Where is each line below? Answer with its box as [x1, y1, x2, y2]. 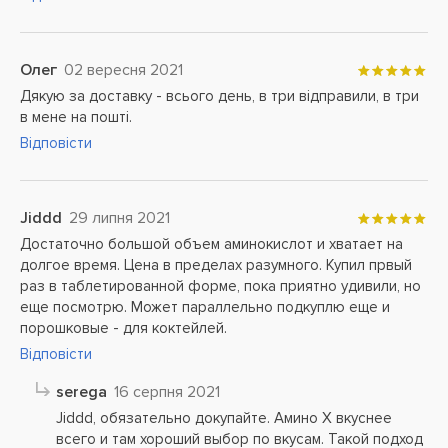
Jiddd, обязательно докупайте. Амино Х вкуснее [56, 409, 392, 427]
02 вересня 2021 [64, 60, 183, 80]
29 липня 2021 [69, 208, 170, 228]
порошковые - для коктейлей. [20, 319, 227, 337]
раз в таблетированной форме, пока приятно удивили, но [20, 277, 421, 295]
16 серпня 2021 [114, 382, 220, 402]
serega [56, 382, 111, 402]
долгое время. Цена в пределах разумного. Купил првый [20, 256, 412, 274]
